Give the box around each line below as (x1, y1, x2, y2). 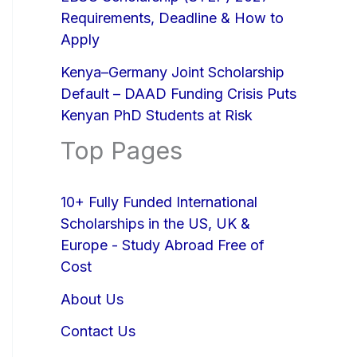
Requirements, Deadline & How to (61, 10, 284, 27)
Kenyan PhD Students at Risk (61, 106, 253, 124)
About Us (61, 290, 124, 308)
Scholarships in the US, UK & (61, 215, 250, 232)
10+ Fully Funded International (61, 194, 257, 210)
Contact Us (61, 323, 135, 339)
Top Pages (61, 135, 182, 165)
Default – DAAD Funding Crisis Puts (61, 84, 296, 102)
